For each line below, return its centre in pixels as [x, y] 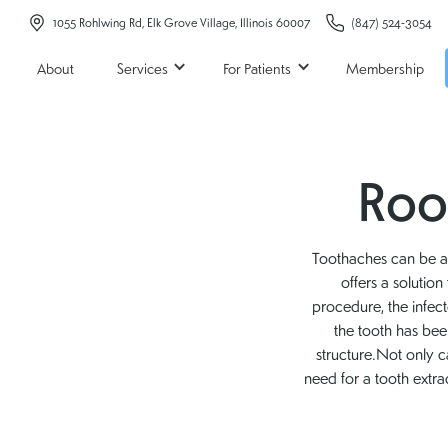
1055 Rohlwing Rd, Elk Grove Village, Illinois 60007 [182, 23]
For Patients [257, 67]
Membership [385, 67]
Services [142, 67]
